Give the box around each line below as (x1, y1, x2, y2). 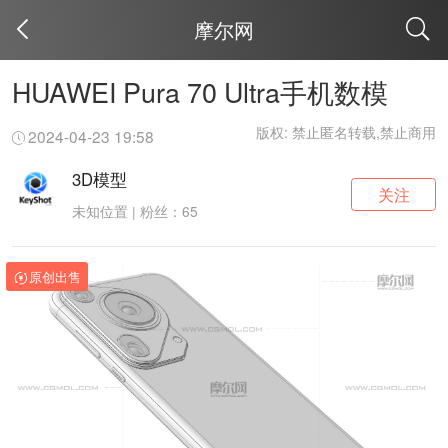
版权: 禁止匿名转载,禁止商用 (256, 122, 437, 143)
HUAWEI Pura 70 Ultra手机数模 (11, 71, 388, 111)
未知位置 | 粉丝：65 (71, 201, 198, 222)
